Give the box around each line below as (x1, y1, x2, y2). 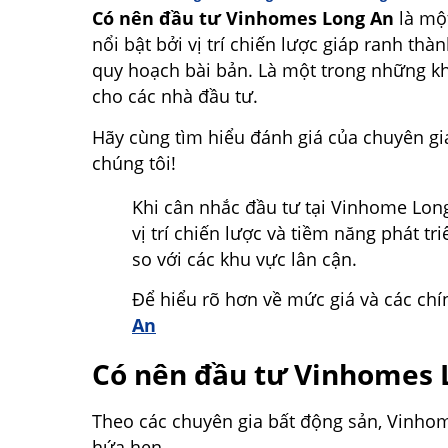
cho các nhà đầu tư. (92, 84, 258, 109)
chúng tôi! (92, 150, 176, 175)
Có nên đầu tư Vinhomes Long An (92, 6, 394, 31)
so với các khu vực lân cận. (132, 246, 357, 271)
